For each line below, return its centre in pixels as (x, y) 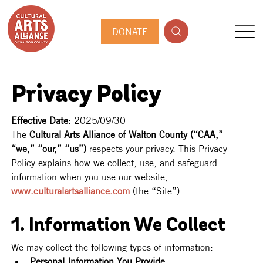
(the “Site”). (156, 191)
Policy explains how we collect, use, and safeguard (116, 163)
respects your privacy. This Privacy (159, 149)
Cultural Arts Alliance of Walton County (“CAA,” (128, 135)
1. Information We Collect (119, 226)
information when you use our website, (90, 177)
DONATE (130, 31)
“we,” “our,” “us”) (49, 149)
